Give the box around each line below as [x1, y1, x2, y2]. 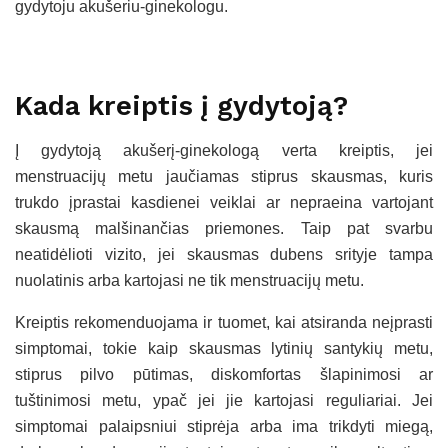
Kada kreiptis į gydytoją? [15, 90, 348, 123]
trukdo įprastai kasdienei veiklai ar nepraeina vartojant [15, 193, 433, 211]
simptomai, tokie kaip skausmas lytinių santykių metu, [15, 339, 433, 357]
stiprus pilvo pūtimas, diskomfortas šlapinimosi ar [15, 365, 433, 383]
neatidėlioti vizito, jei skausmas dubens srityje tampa [15, 245, 433, 263]
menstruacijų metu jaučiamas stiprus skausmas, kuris [15, 167, 433, 185]
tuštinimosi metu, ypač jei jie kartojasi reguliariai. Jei [15, 391, 433, 409]
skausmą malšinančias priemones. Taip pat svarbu [15, 219, 433, 237]
